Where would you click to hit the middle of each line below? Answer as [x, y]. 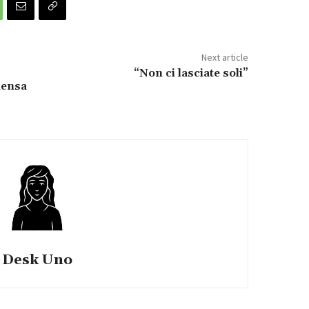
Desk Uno [37, 260]
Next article [225, 57]
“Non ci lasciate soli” [191, 73]
